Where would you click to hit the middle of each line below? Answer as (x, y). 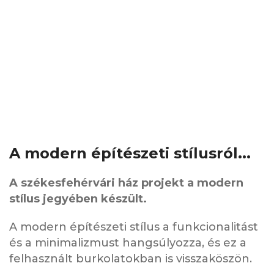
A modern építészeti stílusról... (130, 154)
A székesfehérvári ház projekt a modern (126, 183)
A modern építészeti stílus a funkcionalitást (134, 227)
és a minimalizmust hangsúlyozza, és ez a (128, 243)
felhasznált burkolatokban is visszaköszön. (131, 259)
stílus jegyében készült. (78, 199)
